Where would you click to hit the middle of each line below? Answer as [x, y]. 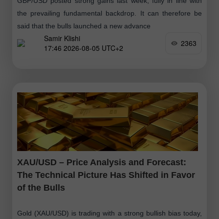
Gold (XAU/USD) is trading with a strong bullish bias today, [109, 213]
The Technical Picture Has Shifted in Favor [106, 175]
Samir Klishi [62, 38]
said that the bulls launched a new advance [84, 26]
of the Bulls [41, 187]
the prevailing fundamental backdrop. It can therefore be [109, 13]
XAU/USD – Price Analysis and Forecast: [102, 162]
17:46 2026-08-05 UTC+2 [84, 48]
